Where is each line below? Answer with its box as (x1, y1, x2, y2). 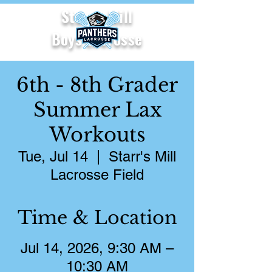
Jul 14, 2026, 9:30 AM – (21, 240, 174, 256)
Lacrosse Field (50, 166, 144, 183)
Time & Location (17, 206, 177, 229)
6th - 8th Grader (16, 73, 178, 97)
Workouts (49, 123, 146, 147)
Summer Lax (33, 98, 161, 122)
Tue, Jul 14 (18, 148, 88, 165)
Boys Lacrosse (51, 27, 143, 50)
